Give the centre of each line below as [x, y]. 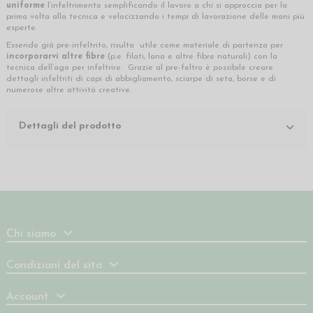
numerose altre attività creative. [69, 90]
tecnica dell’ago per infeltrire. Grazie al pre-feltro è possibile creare [140, 68]
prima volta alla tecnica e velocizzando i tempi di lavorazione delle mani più [155, 16]
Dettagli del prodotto [70, 126]
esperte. [22, 28]
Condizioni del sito [54, 265]
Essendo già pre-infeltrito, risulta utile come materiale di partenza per [145, 46]
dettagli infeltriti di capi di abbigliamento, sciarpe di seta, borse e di [141, 79]
